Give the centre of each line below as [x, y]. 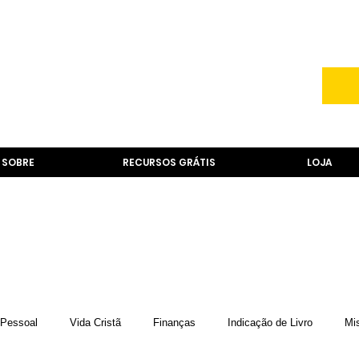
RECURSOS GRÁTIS [169, 162]
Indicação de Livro [270, 322]
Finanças [174, 322]
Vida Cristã [95, 322]
